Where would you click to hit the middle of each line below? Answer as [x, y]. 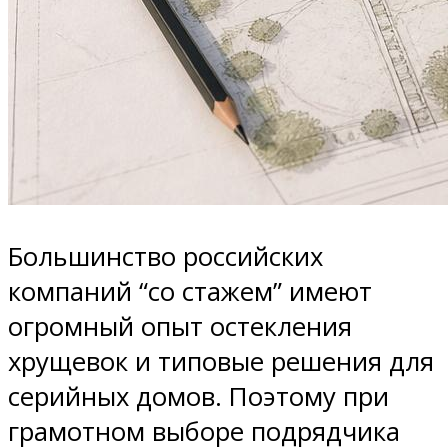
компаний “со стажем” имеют [190, 291]
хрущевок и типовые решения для [221, 361]
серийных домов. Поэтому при [198, 396]
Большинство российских [165, 256]
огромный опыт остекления [180, 326]
